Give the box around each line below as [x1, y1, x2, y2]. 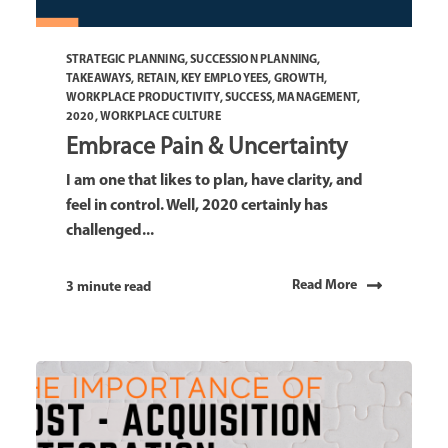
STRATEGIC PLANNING [66, 53, 185, 66]
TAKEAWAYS [66, 72, 132, 85]
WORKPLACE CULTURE [99, 110, 221, 123]
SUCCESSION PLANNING [190, 53, 318, 66]
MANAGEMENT [277, 91, 357, 104]
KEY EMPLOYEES [181, 72, 269, 85]
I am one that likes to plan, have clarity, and [66, 172, 363, 189]
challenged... [66, 222, 154, 239]
